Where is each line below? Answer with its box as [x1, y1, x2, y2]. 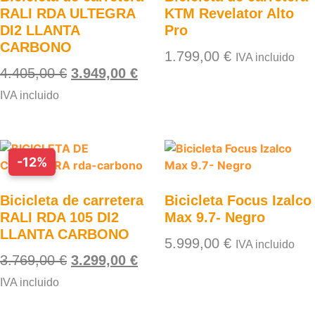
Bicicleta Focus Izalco [165, 193, 311, 208]
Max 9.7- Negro [165, 210, 265, 225]
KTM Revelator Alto [165, 6, 294, 21]
